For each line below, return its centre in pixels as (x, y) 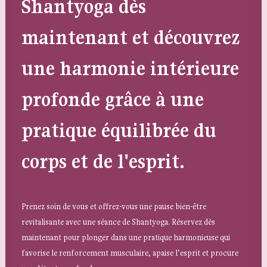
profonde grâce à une (113, 99)
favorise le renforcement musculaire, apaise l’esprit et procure (130, 253)
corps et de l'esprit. (103, 161)
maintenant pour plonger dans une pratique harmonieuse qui (126, 237)
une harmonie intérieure (130, 68)
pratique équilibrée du (119, 130)
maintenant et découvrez (131, 37)
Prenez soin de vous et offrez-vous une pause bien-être (114, 206)
